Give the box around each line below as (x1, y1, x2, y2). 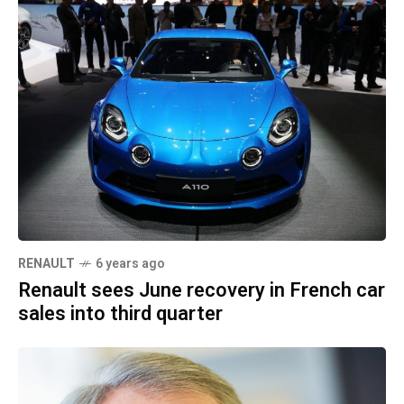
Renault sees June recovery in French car (18, 276, 385, 306)
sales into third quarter (18, 299, 223, 329)
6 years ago (96, 254, 165, 274)
